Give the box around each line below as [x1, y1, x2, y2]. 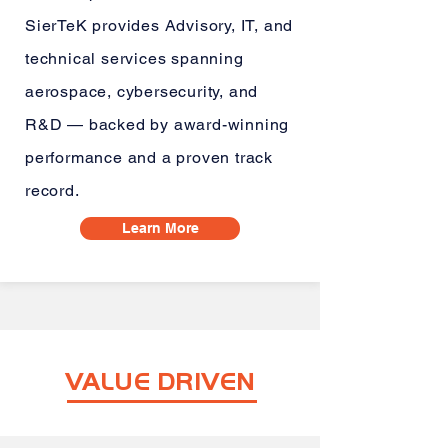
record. [25, 181, 80, 200]
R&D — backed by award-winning [25, 115, 290, 134]
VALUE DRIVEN [64, 368, 256, 395]
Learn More [121, 220, 199, 236]
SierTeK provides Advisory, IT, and [25, 16, 294, 35]
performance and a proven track [25, 148, 274, 167]
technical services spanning [25, 49, 244, 68]
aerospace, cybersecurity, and [25, 82, 259, 101]
